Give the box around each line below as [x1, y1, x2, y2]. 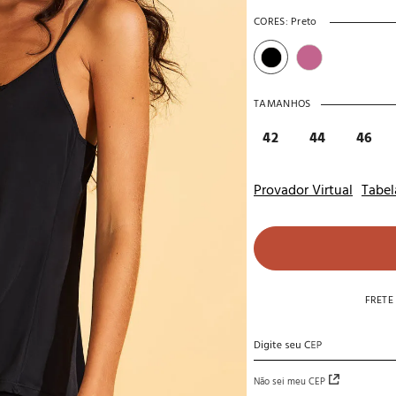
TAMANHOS [254, 95, 311, 113]
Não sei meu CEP [254, 374, 325, 390]
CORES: [254, 13, 288, 31]
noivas [80, 5, 110, 18]
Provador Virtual [254, 179, 353, 202]
